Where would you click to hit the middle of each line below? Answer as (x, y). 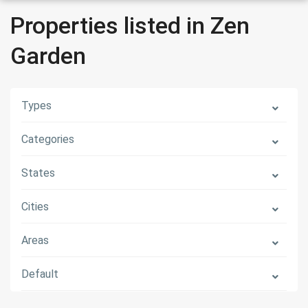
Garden (48, 56)
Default (40, 274)
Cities (35, 207)
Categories (48, 139)
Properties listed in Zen (130, 25)
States (38, 173)
